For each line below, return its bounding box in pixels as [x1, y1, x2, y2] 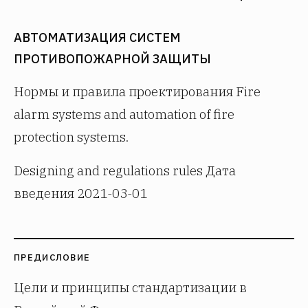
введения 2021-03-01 [14, 185, 147, 201]
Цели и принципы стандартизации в [14, 279, 247, 296]
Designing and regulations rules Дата [14, 162, 236, 179]
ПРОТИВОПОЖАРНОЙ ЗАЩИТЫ [14, 51, 211, 67]
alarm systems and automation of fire [14, 106, 234, 122]
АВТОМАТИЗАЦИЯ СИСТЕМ [14, 30, 181, 45]
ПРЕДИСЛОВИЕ [14, 252, 91, 263]
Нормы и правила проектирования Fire [14, 83, 261, 100]
